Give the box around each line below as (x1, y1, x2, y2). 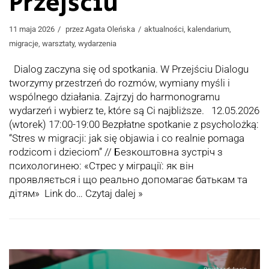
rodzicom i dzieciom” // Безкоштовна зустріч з (9, 146, 223, 159)
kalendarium (187, 25, 229, 34)
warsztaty (42, 39, 74, 49)
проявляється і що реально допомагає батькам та (9, 174, 247, 186)
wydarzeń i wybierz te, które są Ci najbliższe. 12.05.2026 (9, 104, 259, 117)
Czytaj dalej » (85, 187, 143, 200)
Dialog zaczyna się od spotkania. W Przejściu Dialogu (9, 63, 249, 76)
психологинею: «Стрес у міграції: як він (9, 160, 194, 172)
